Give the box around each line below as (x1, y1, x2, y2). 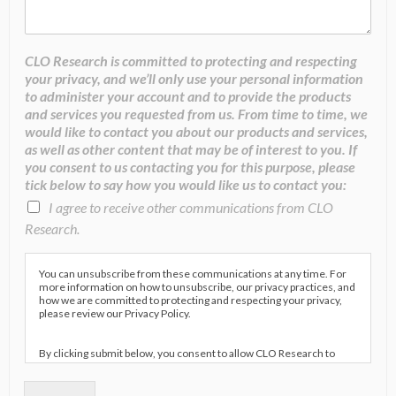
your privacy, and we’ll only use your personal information (25, 70, 363, 88)
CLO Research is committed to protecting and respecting (25, 52, 357, 70)
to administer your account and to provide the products (25, 88, 351, 105)
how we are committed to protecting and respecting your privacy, (39, 293, 342, 308)
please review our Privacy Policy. (39, 307, 191, 321)
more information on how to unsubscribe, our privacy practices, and (39, 280, 355, 294)
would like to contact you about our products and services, (25, 123, 368, 141)
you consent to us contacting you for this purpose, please (25, 158, 355, 176)
